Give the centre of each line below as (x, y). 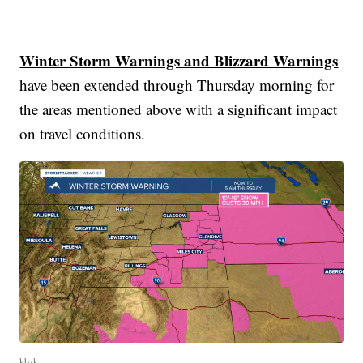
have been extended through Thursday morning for (177, 84)
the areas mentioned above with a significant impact (179, 109)
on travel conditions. (83, 133)
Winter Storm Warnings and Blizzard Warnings (179, 60)
